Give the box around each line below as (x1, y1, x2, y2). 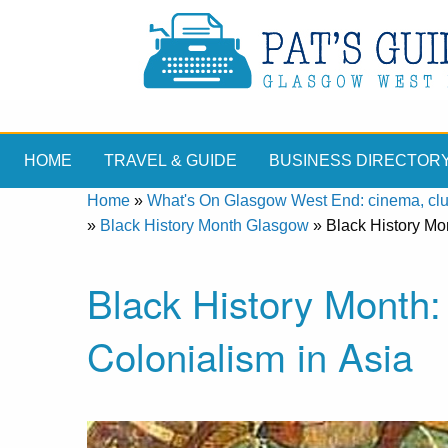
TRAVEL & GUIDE (104, 152, 237, 170)
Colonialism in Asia (87, 328, 413, 384)
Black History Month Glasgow (100, 217, 309, 234)
